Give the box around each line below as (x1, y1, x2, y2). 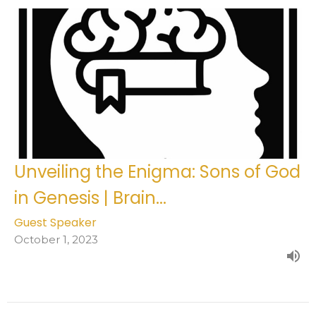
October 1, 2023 (14, 232, 98, 246)
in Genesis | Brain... (14, 186, 166, 209)
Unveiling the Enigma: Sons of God (14, 159, 300, 183)
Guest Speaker (14, 214, 97, 231)
